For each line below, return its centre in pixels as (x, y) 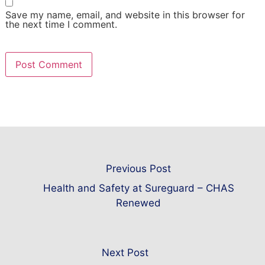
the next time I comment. (61, 25)
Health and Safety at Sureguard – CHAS (138, 188)
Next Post (125, 253)
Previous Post (138, 169)
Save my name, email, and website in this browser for (125, 15)
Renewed (138, 203)
